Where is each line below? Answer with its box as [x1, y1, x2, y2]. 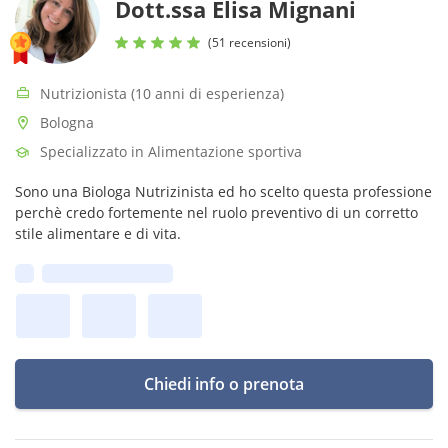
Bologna [40, 113, 94, 132]
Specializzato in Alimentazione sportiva [40, 142, 302, 161]
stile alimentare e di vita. [15, 224, 181, 243]
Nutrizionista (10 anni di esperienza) [40, 84, 284, 103]
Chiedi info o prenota [144, 373, 304, 395]
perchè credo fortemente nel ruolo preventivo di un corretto [15, 203, 418, 222]
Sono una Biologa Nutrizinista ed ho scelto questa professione [15, 182, 432, 201]
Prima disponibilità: [42, 264, 173, 283]
